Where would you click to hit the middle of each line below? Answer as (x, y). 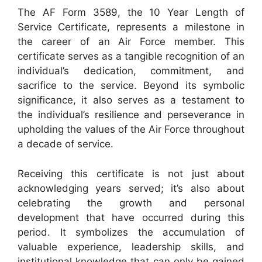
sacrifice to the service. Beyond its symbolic (131, 85)
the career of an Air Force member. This (131, 42)
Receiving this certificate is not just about (131, 173)
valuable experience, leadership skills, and (131, 247)
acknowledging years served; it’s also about (131, 188)
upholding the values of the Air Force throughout (131, 129)
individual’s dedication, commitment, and (131, 71)
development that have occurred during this (131, 217)
